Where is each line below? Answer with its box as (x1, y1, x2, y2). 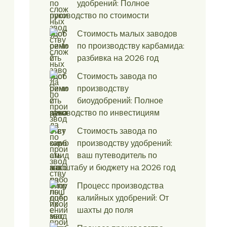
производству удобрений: (77, 138, 172, 149)
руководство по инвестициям (50, 107, 160, 119)
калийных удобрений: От (77, 193, 169, 204)
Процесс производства (77, 180, 164, 192)
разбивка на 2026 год (77, 53, 159, 64)
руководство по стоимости (50, 10, 149, 21)
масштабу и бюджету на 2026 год (50, 162, 175, 173)
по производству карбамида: (77, 41, 184, 52)
